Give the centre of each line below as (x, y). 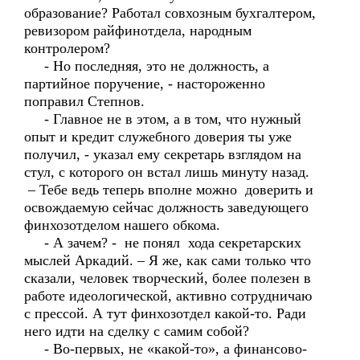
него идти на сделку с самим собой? (137, 331)
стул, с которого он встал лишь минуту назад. (169, 172)
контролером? (67, 48)
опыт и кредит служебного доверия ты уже (158, 137)
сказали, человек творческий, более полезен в (168, 278)
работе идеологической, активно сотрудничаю (168, 296)
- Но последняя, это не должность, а (147, 66)
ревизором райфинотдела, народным (138, 31)
